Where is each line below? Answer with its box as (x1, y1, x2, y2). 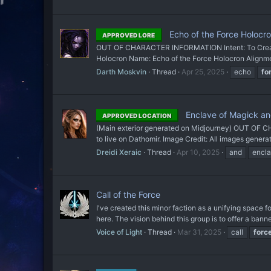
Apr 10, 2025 (177, 147, 220, 157)
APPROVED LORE (102, 31, 155, 39)
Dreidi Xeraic (96, 147, 142, 157)
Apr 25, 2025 (181, 67, 224, 77)
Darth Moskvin (96, 67, 146, 77)
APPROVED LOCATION (102, 111, 171, 119)
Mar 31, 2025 (177, 227, 221, 237)
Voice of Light (96, 227, 142, 237)
